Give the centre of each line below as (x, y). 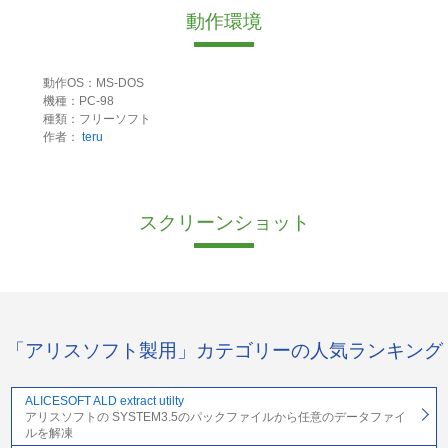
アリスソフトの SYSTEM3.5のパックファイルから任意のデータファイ (215, 416)
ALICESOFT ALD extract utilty (104, 400)
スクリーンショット (224, 223)
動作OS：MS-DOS (93, 83)
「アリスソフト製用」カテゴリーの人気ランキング (224, 350)
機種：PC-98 (78, 101)
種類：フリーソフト (96, 119)
